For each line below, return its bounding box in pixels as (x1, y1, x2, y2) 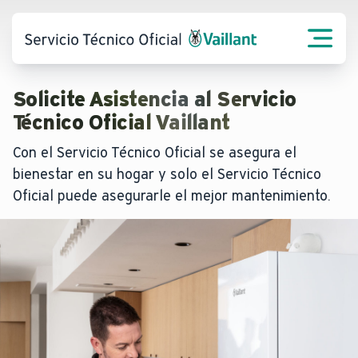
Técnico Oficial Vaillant (13, 109, 231, 135)
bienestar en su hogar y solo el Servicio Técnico (13, 165, 321, 183)
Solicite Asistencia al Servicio (13, 86, 296, 112)
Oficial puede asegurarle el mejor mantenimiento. (13, 187, 331, 205)
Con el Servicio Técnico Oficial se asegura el (13, 144, 296, 161)
